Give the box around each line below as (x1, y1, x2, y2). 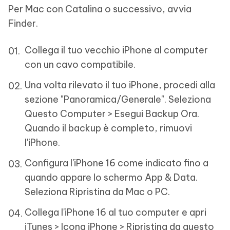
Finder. (8, 17, 38, 29)
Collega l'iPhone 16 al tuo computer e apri (25, 206, 206, 218)
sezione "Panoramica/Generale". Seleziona (25, 93, 211, 105)
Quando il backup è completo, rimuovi (25, 122, 192, 134)
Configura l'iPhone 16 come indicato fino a (25, 157, 208, 169)
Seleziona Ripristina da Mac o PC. (25, 185, 170, 198)
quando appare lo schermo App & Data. (25, 171, 198, 183)
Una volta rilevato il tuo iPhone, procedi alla (25, 79, 215, 91)
